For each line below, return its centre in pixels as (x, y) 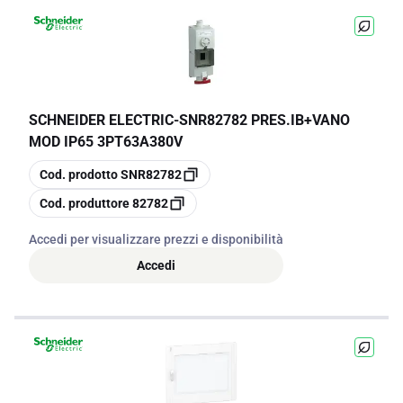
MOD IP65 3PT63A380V (106, 142)
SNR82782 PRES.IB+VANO (264, 120)
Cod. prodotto (79, 175)
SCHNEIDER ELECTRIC (101, 120)
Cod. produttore (85, 203)
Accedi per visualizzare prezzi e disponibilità (156, 239)
